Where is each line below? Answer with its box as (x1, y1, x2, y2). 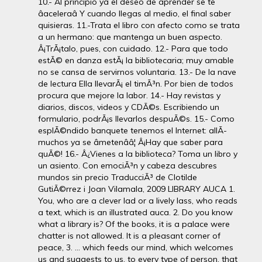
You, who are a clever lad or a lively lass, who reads (38, 195, 237, 206)
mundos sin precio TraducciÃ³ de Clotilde (38, 171, 197, 182)
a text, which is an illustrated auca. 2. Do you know (38, 206, 233, 218)
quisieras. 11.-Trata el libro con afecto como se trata (38, 19, 240, 30)
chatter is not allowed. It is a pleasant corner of (38, 230, 220, 241)
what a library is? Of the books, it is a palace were (38, 218, 230, 229)
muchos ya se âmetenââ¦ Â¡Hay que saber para (38, 136, 223, 147)
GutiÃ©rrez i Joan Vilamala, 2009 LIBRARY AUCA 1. (38, 183, 235, 194)
